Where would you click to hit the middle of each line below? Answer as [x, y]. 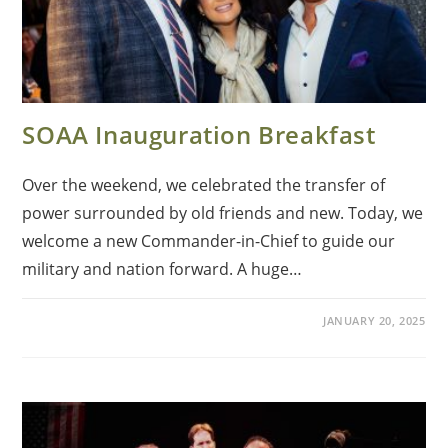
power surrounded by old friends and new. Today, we [223, 212]
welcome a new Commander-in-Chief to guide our [209, 240]
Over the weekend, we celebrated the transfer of [204, 184]
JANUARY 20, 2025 [374, 320]
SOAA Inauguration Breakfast [199, 134]
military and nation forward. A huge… [162, 268]
